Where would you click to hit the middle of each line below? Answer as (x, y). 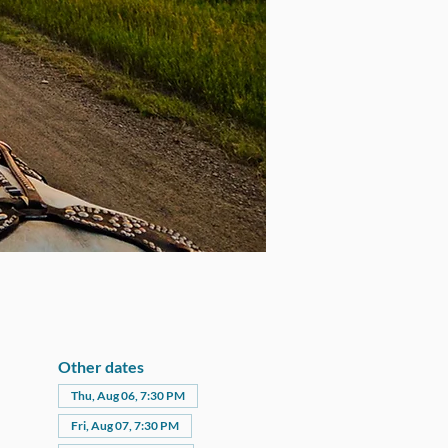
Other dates (100, 366)
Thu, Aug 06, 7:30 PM (127, 395)
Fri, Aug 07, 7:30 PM (124, 425)
